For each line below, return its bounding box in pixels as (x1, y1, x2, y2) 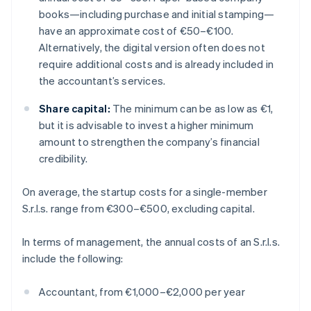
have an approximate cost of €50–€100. (39, 24, 234, 38)
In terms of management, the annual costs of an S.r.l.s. (22, 235, 280, 249)
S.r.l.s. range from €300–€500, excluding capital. (22, 201, 255, 216)
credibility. (39, 151, 88, 166)
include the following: (22, 251, 124, 266)
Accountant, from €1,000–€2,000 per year (39, 285, 245, 299)
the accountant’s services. (39, 74, 166, 88)
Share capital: (39, 101, 110, 116)
